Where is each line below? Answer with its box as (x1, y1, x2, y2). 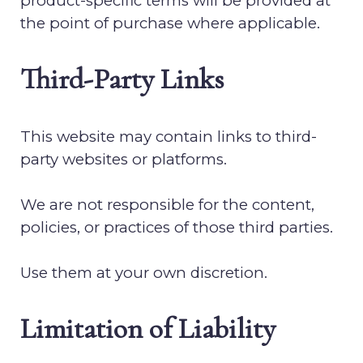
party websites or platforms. (20, 150, 227, 169)
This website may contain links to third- (20, 127, 317, 146)
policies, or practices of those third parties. (20, 218, 333, 237)
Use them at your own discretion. (20, 263, 267, 282)
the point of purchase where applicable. (20, 14, 320, 32)
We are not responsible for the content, (20, 195, 314, 214)
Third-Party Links (20, 62, 224, 96)
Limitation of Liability (20, 311, 275, 346)
